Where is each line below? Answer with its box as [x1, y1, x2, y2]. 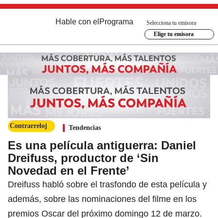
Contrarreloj [10, 122, 47, 129]
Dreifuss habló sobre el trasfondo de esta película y [8, 179, 207, 189]
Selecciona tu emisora [146, 19, 196, 26]
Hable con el [55, 18, 99, 26]
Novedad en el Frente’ [8, 163, 129, 177]
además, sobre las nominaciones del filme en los [8, 194, 197, 204]
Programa [99, 18, 133, 26]
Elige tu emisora [153, 31, 194, 37]
